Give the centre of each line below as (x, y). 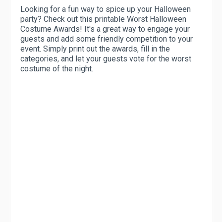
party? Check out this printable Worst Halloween (103, 19)
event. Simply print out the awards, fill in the (95, 49)
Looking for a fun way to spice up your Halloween (106, 9)
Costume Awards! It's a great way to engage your (105, 29)
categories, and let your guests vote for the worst (106, 59)
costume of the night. (57, 69)
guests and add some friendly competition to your (107, 39)
